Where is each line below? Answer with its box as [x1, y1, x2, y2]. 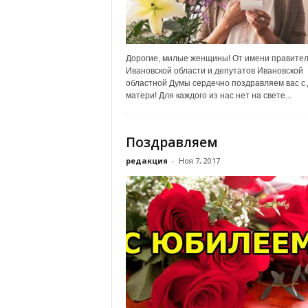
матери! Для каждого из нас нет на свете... [125, 91, 291, 100]
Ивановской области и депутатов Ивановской [125, 66, 303, 76]
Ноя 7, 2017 [178, 155, 220, 166]
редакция [125, 155, 168, 166]
